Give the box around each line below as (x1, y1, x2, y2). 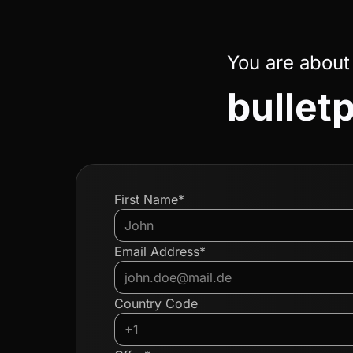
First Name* (114, 191, 184, 207)
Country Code (114, 295, 198, 311)
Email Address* (114, 243, 206, 259)
